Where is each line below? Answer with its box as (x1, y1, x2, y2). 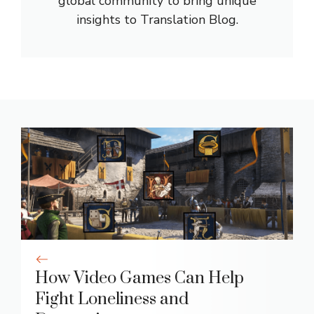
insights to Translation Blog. (76, 11, 238, 29)
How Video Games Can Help (35, 268, 244, 289)
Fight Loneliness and (35, 289, 189, 310)
